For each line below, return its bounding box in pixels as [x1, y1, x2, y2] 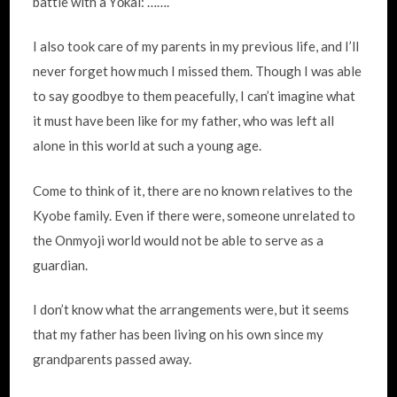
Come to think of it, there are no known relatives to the [33, 182, 354, 198]
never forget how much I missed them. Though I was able [33, 63, 362, 79]
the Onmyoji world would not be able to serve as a [33, 231, 324, 248]
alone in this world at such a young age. [33, 137, 262, 153]
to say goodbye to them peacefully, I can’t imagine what [33, 88, 356, 104]
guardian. [33, 256, 89, 273]
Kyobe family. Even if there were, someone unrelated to [33, 206, 356, 223]
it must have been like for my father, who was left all [33, 113, 335, 128]
